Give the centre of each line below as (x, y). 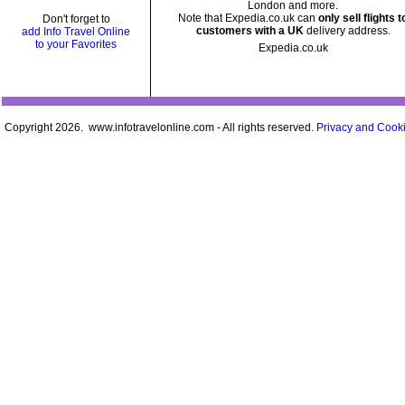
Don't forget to (76, 19)
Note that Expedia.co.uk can (248, 18)
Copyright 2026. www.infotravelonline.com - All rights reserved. (160, 127)
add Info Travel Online (76, 32)
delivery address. (347, 31)
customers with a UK (250, 31)
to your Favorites (76, 44)
